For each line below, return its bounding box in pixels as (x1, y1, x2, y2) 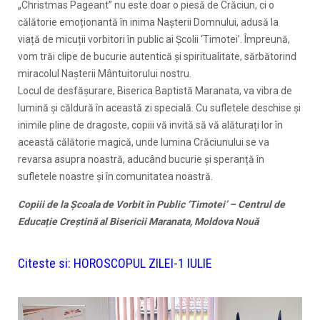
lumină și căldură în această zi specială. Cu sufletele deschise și (18, 101, 301, 114)
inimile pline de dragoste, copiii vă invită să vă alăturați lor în (18, 119, 283, 131)
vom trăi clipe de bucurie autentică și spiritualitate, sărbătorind (18, 50, 296, 62)
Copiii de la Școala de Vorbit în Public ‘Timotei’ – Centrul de (18, 198, 285, 210)
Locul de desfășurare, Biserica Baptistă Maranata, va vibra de (18, 84, 292, 96)
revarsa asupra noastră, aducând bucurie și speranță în (18, 153, 264, 165)
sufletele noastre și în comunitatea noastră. (18, 170, 213, 182)
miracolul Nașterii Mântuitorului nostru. (18, 67, 191, 79)
